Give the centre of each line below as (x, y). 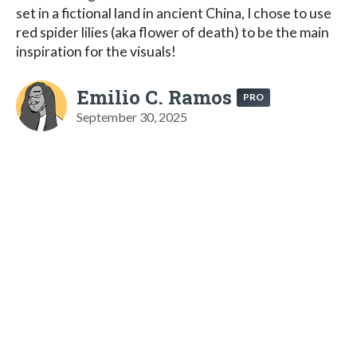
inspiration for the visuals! (96, 51)
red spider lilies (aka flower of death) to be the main (173, 32)
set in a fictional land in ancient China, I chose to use (174, 13)
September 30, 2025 (132, 116)
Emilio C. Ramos (154, 97)
